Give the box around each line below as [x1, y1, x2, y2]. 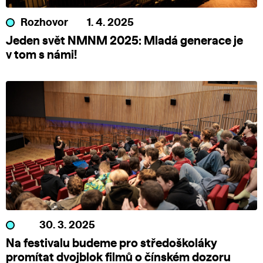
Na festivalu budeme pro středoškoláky [6, 238, 217, 250]
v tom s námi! [6, 49, 77, 62]
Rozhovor [21, 18, 68, 29]
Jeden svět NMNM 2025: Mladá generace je [6, 35, 243, 48]
